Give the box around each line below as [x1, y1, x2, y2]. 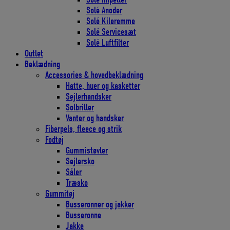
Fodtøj [45, 134, 64, 145]
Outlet [25, 48, 43, 59]
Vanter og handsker [66, 112, 124, 124]
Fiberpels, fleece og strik [45, 123, 122, 135]
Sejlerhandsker [66, 91, 111, 102]
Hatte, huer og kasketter [66, 80, 140, 91]
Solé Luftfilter [86, 37, 129, 48]
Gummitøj [45, 188, 74, 199]
